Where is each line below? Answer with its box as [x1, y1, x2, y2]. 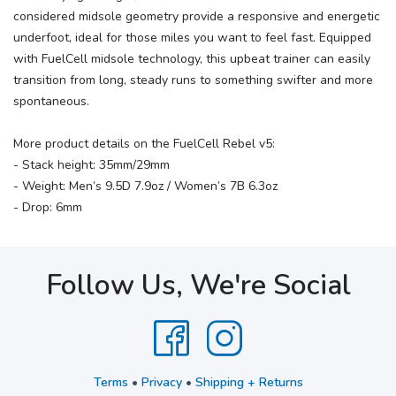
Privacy [141, 374, 182, 391]
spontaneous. [13, 93, 89, 110]
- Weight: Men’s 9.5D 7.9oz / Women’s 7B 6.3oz [13, 178, 278, 194]
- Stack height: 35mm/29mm [13, 156, 170, 173]
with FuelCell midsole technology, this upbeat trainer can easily [13, 50, 370, 67]
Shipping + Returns [194, 374, 303, 391]
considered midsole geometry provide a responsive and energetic [13, 8, 380, 25]
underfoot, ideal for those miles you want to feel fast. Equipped [13, 29, 371, 46]
